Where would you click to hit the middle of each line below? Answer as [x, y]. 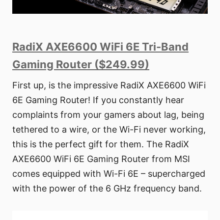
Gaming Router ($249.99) [81, 65]
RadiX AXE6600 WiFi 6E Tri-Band [100, 47]
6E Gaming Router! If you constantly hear [98, 100]
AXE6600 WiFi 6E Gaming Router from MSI [101, 159]
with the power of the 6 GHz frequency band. [107, 189]
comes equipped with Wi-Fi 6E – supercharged [109, 174]
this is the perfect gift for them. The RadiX [101, 144]
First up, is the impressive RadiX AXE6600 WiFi [109, 85]
